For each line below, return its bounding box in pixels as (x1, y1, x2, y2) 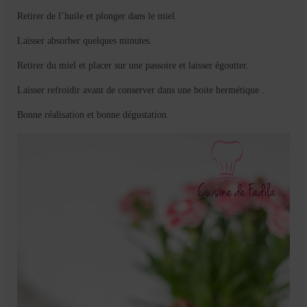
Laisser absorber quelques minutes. (17, 35, 152, 46)
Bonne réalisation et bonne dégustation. (17, 109, 169, 120)
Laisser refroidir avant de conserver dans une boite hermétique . (17, 84, 265, 95)
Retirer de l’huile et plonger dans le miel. (17, 10, 177, 21)
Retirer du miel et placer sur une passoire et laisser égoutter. (17, 60, 249, 71)
